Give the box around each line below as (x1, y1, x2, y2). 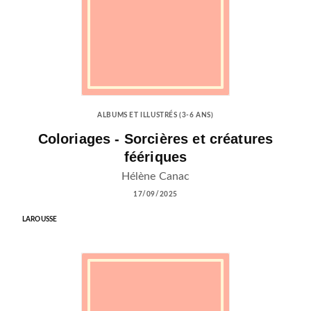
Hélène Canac (121, 170, 190, 182)
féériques (124, 149, 187, 165)
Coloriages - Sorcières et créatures (37, 131, 274, 147)
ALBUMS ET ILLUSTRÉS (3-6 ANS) (97, 112, 214, 119)
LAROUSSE (22, 215, 58, 223)
